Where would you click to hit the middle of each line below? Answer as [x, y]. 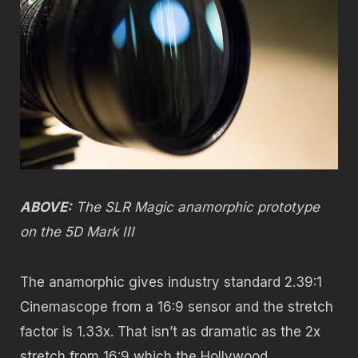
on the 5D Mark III [77, 232]
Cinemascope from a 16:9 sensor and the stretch [177, 306]
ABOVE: [46, 207]
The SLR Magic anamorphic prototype [196, 207]
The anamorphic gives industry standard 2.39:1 [171, 282]
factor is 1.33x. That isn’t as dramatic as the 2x [170, 331]
